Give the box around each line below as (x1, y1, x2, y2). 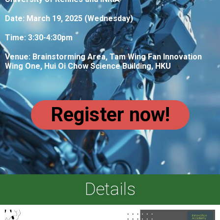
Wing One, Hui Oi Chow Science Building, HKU (5, 61, 171, 71)
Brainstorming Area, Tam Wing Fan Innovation (32, 52, 202, 61)
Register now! (50, 103, 170, 126)
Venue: (5, 52, 32, 61)
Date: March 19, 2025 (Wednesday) (5, 14, 133, 23)
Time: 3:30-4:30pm (5, 33, 73, 42)
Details (84, 179, 136, 199)
